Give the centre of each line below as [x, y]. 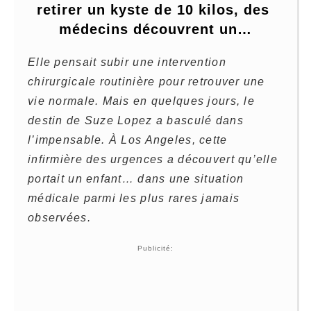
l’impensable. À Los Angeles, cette [128, 140]
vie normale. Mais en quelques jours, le [141, 101]
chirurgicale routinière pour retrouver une [146, 82]
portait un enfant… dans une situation [136, 179]
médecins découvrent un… [155, 30]
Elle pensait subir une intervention [127, 62]
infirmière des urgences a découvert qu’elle [153, 160]
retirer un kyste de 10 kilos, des [153, 10]
